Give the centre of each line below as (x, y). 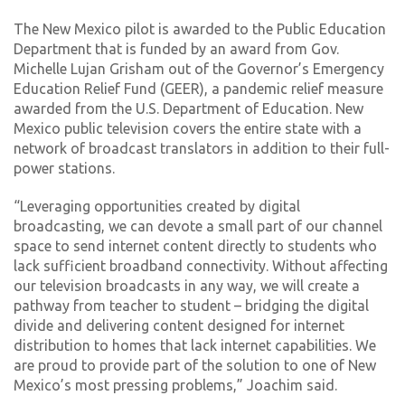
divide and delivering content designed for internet (179, 325)
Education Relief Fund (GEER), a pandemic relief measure (198, 88)
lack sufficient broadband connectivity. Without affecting (201, 265)
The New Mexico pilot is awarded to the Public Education (200, 28)
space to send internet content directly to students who (195, 245)
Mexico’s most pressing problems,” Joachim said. (175, 385)
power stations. (64, 168)
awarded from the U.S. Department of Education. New (188, 108)
